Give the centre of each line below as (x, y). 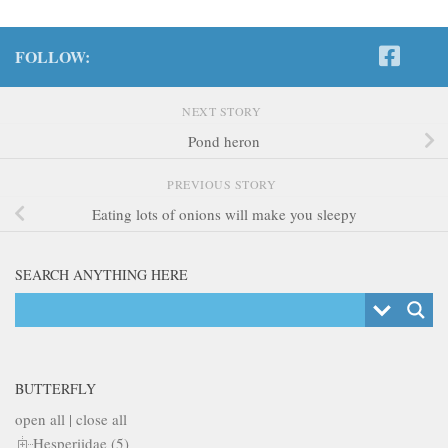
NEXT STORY (224, 110)
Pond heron (224, 140)
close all (101, 418)
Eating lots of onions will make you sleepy (224, 213)
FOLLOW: (52, 56)
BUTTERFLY (55, 388)
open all (40, 418)
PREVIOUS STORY (224, 183)
